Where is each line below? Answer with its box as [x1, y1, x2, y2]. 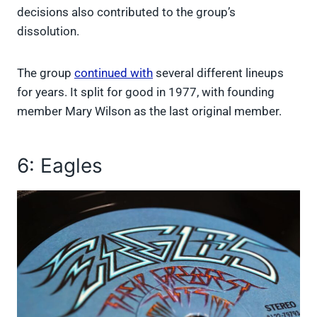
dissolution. [17, 24, 85, 39]
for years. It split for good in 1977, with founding [17, 85, 275, 100]
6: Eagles [17, 154, 103, 178]
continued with [74, 66, 153, 81]
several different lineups [153, 66, 284, 81]
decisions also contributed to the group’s [17, 5, 236, 20]
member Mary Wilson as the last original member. [17, 104, 284, 119]
